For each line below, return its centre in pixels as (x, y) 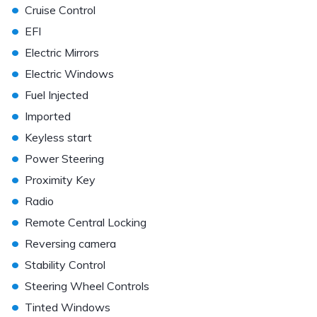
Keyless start (58, 137)
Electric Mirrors (62, 52)
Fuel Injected (57, 95)
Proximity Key (60, 180)
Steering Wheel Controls (87, 286)
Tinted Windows (68, 307)
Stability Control (65, 265)
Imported (48, 116)
